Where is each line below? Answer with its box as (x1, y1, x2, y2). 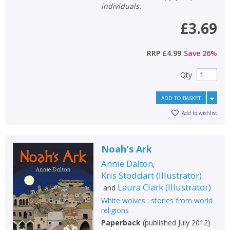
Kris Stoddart (101, 169, 154, 181)
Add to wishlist (182, 109, 217, 117)
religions (101, 205, 129, 215)
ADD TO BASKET (161, 94, 201, 102)
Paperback (101, 217, 141, 227)
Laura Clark (117, 181, 163, 193)
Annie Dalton (101, 157, 153, 169)
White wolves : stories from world (101, 195, 213, 205)
